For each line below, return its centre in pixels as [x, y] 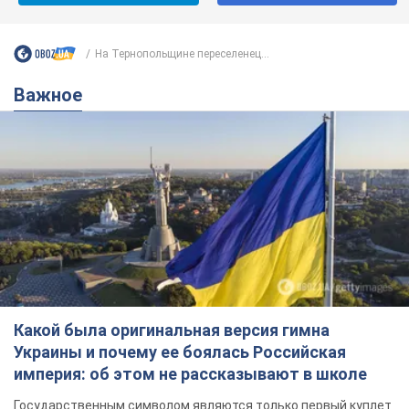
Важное [54, 95]
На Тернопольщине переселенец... [182, 53]
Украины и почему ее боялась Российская [180, 352]
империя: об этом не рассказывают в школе [190, 374]
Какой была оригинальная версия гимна [172, 330]
